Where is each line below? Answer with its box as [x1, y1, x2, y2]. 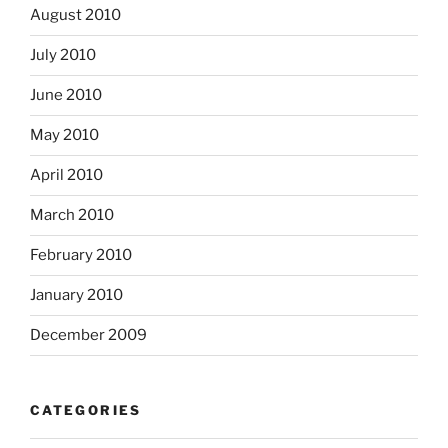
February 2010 [30, 246, 132, 265]
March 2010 [30, 206, 114, 225]
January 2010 [30, 286, 123, 305]
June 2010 [30, 86, 102, 105]
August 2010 [30, 6, 121, 25]
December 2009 [30, 326, 147, 345]
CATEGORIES [30, 401, 142, 418]
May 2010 [30, 126, 99, 145]
